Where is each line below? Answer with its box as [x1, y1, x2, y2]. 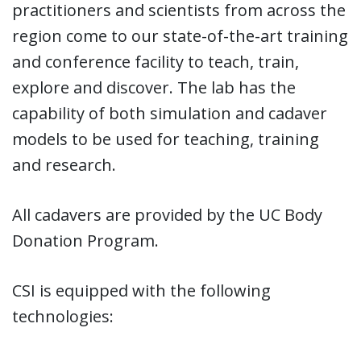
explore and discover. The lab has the [12, 76, 296, 98]
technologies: [12, 305, 114, 327]
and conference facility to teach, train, [12, 50, 299, 73]
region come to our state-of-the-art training [12, 24, 348, 47]
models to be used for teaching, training [12, 127, 319, 150]
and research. [12, 153, 116, 176]
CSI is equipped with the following [12, 279, 271, 301]
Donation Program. [12, 229, 159, 251]
